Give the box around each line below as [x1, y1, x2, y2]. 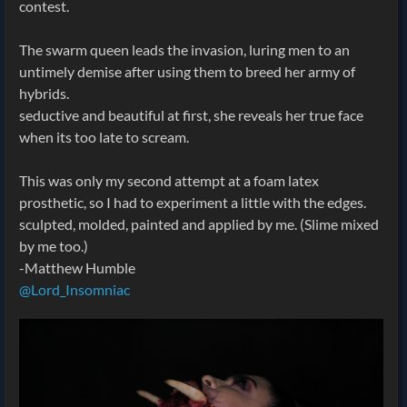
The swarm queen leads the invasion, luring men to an [19, 40, 350, 58]
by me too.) [19, 236, 88, 254]
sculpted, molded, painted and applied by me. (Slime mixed [19, 214, 379, 233]
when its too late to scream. [19, 127, 189, 145]
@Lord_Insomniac [19, 280, 130, 298]
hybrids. [19, 84, 69, 102]
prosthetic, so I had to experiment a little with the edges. [19, 193, 366, 211]
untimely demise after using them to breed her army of [19, 62, 355, 80]
